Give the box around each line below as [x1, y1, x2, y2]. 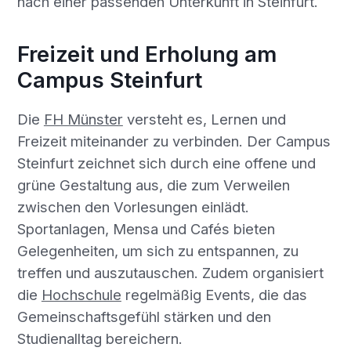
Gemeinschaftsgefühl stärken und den [16, 307, 271, 325]
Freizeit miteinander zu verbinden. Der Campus [16, 132, 331, 150]
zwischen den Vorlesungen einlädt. [16, 197, 249, 215]
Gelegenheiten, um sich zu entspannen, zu [16, 241, 299, 259]
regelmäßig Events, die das [121, 285, 307, 303]
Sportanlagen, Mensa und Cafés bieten [16, 219, 275, 237]
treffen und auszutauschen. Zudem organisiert [16, 263, 324, 281]
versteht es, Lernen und [122, 110, 286, 128]
